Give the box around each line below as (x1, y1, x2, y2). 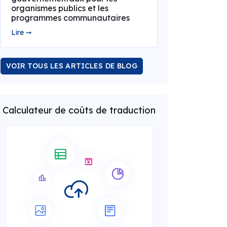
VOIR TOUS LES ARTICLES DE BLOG (6, 61, 137, 70)
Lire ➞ (11, 28, 32, 37)
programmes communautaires (11, 13, 130, 23)
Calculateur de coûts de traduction (2, 104, 156, 116)
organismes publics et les (11, 3, 108, 13)
